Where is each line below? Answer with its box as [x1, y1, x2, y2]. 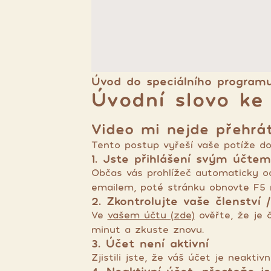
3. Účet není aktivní [91, 237, 209, 250]
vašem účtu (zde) [107, 209, 195, 221]
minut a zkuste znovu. [91, 223, 204, 235]
